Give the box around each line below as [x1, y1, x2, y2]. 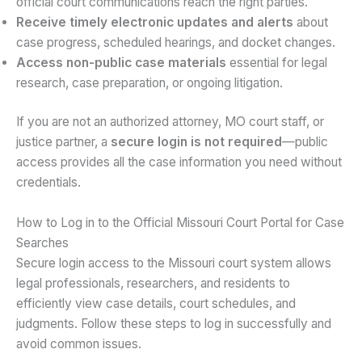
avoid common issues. [16, 335, 141, 351]
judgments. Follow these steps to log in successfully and [16, 315, 331, 331]
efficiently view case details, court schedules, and [16, 295, 296, 311]
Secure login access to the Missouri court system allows [16, 255, 331, 271]
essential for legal [226, 54, 327, 70]
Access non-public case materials [16, 54, 226, 70]
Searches [16, 234, 69, 250]
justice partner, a [16, 133, 111, 149]
